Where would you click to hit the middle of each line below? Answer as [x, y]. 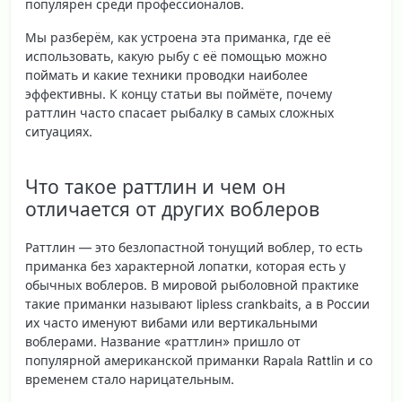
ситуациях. [59, 132]
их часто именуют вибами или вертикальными [171, 322]
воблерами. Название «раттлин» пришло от [163, 341]
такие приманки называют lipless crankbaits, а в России [197, 303]
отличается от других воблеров [172, 209]
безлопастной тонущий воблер [215, 247]
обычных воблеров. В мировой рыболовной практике [192, 284]
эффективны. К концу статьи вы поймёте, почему [179, 94]
